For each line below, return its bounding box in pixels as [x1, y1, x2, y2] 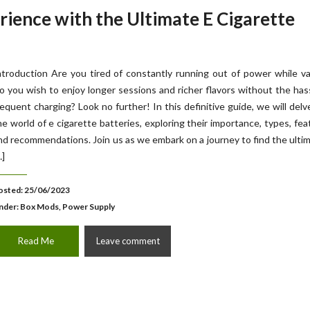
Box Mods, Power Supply [20, 201, 115, 212]
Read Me [17, 235, 54, 246]
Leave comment [95, 235, 160, 246]
